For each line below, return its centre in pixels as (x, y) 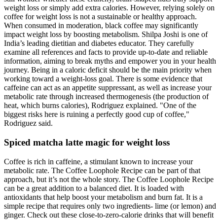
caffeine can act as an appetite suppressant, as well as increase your (108, 88)
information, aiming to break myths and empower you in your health (110, 61)
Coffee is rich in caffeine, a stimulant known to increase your (98, 161)
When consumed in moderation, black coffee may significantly (101, 26)
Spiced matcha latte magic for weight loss (87, 143)
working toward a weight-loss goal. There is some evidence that (103, 79)
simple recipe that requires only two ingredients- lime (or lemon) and (110, 206)
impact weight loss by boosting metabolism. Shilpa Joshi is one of (106, 35)
